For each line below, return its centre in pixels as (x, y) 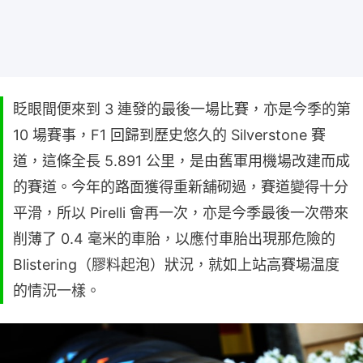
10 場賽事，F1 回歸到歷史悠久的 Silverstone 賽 (169, 135)
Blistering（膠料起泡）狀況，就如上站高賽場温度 (176, 264)
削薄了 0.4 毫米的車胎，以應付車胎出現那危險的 (174, 238)
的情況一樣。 (57, 290)
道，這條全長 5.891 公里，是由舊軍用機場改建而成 (181, 160)
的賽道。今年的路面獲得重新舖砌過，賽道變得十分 (181, 186)
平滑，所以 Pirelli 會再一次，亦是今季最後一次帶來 (181, 212)
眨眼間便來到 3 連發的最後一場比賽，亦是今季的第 (182, 109)
